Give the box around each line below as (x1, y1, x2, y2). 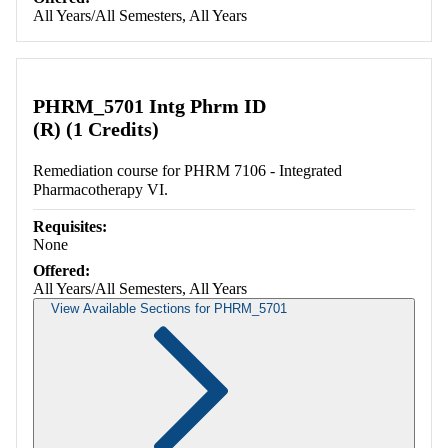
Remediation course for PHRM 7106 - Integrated (33, 162, 342, 180)
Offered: (33, 262, 90, 280)
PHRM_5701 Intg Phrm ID (33, 95, 266, 118)
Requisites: (33, 218, 107, 236)
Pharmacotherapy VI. (33, 181, 168, 199)
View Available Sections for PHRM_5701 (51, 301, 287, 317)
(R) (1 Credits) (33, 118, 159, 141)
